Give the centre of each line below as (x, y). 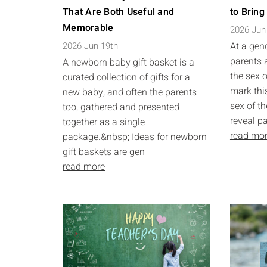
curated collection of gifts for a (126, 77)
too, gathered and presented (121, 107)
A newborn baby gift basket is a (128, 63)
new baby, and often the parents (130, 92)
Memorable (88, 28)
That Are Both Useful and (118, 12)
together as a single (104, 122)
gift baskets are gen (104, 152)
